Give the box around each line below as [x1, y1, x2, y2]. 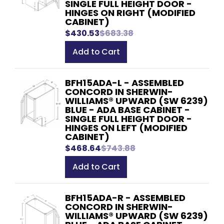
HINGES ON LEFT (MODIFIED [65, 121, 187, 134]
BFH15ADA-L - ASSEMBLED [65, 76, 184, 89]
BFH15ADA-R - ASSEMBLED [65, 191, 185, 204]
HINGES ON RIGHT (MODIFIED [65, 6, 195, 19]
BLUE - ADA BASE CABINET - [65, 103, 190, 116]
